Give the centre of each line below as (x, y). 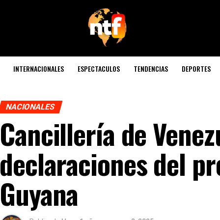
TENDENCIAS (151, 69)
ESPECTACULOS (99, 69)
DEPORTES (196, 69)
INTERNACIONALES (39, 69)
